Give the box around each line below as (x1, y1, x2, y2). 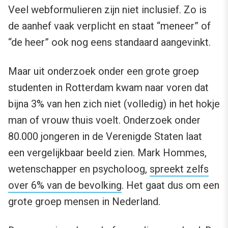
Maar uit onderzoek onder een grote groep (8, 65, 199, 78)
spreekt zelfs (150, 163, 209, 176)
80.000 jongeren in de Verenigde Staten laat (8, 130, 202, 143)
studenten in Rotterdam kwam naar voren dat (8, 81, 209, 94)
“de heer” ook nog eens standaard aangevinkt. (8, 36, 211, 49)
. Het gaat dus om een (122, 179, 219, 192)
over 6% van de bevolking (8, 179, 122, 192)
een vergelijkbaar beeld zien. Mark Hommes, (8, 147, 207, 159)
